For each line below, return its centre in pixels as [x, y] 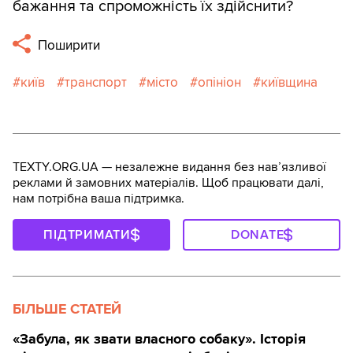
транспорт [96, 82]
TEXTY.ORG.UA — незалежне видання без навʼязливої [169, 167]
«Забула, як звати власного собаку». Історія [159, 338]
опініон [219, 82]
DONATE [257, 234]
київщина [289, 82]
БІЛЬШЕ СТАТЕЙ [67, 308]
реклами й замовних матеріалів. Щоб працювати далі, [168, 182]
